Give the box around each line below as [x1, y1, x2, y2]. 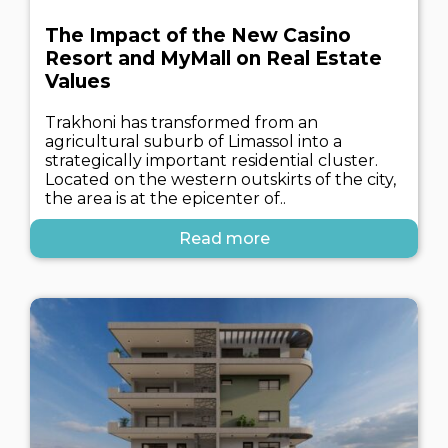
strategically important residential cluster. [45, 151, 378, 170]
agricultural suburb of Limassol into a [45, 132, 342, 151]
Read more [178, 229, 270, 248]
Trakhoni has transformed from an [45, 113, 318, 132]
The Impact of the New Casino [45, 24, 351, 47]
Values [45, 70, 111, 93]
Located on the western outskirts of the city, [45, 170, 396, 189]
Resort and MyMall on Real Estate [45, 47, 382, 70]
